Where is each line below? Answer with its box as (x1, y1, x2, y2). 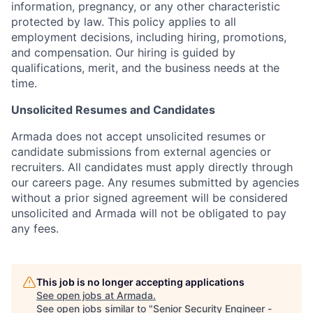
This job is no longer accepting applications (36, 276, 245, 288)
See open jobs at (36, 289, 117, 301)
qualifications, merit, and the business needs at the (11, 61, 279, 75)
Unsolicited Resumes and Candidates (11, 103, 215, 117)
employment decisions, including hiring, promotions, (11, 30, 286, 44)
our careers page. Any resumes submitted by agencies (11, 175, 299, 189)
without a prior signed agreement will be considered (11, 191, 288, 205)
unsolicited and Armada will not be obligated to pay (11, 206, 286, 220)
